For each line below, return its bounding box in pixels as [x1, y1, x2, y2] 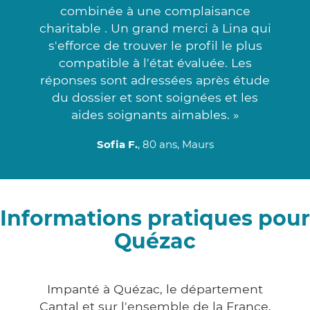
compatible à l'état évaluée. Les [58, 55, 252, 70]
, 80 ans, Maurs [137, 137, 214, 151]
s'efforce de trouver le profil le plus [48, 37, 262, 53]
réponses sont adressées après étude [40, 72, 270, 87]
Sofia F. [96, 137, 138, 151]
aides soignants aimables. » [71, 107, 239, 122]
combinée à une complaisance [60, 3, 250, 18]
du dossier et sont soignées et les [52, 89, 258, 104]
